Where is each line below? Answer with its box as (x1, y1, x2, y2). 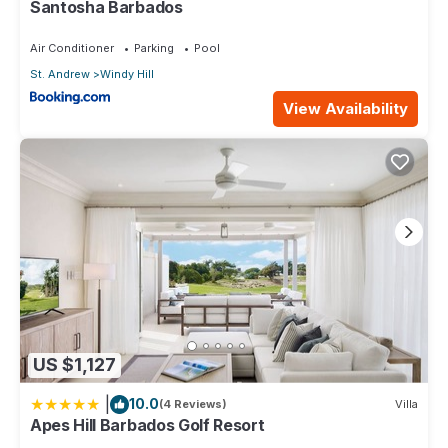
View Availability (283, 99, 408, 119)
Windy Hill (100, 66, 154, 81)
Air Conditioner (30, 40, 114, 55)
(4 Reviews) (159, 397, 227, 412)
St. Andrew (30, 66, 90, 81)
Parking (134, 40, 174, 55)
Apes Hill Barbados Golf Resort (30, 414, 265, 435)
